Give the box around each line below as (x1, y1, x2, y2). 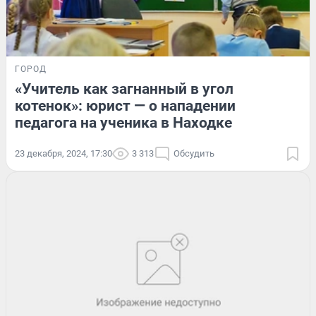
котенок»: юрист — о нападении (15, 97, 236, 114)
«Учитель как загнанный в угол (15, 80, 233, 97)
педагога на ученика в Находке (15, 114, 232, 131)
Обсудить (174, 147, 214, 159)
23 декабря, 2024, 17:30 (15, 147, 112, 159)
